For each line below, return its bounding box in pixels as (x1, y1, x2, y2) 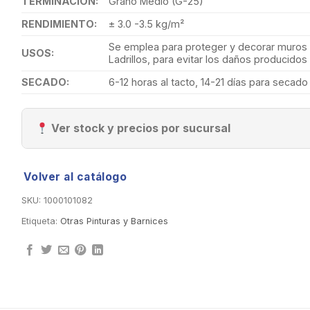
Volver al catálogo (23, 170, 127, 184)
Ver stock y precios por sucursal (48, 121, 230, 136)
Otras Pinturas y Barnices (60, 216, 168, 227)
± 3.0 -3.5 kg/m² (108, 18, 184, 30)
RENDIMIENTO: (21, 18, 97, 30)
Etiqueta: (21, 216, 60, 227)
